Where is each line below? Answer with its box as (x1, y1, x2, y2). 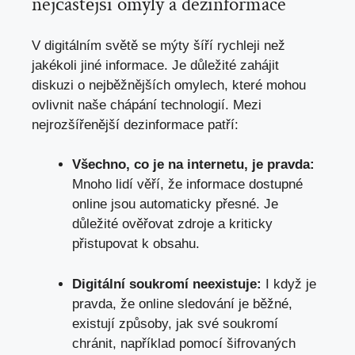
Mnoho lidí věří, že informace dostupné (72, 177, 303, 193)
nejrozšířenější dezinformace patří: (32, 116, 239, 132)
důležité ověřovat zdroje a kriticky (72, 216, 273, 232)
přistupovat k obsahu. (72, 236, 200, 252)
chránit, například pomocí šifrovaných (72, 335, 296, 351)
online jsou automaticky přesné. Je (72, 197, 278, 212)
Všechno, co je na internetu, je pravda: (72, 157, 315, 173)
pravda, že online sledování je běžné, (72, 296, 292, 311)
